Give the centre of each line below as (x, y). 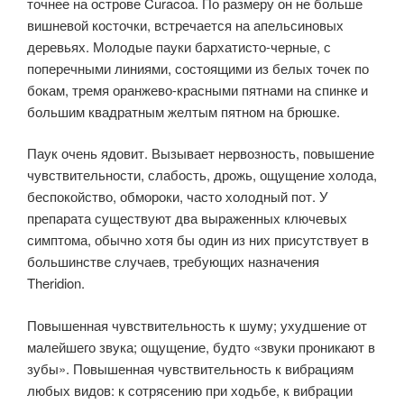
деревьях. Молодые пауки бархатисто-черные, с (179, 46)
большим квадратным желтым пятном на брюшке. (184, 111)
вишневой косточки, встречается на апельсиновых (185, 24)
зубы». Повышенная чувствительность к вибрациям (190, 368)
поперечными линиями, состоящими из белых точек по (198, 68)
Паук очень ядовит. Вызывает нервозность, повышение (201, 153)
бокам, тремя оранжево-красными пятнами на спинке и (197, 89)
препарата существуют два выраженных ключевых (187, 218)
